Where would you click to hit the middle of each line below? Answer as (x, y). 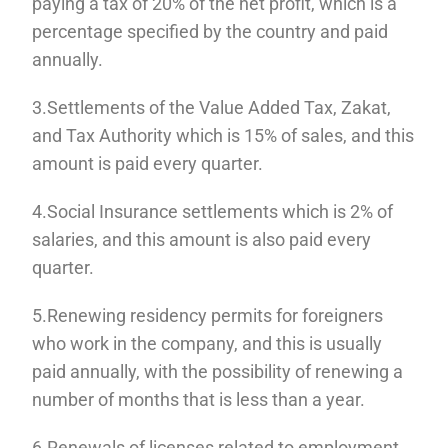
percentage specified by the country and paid (210, 31)
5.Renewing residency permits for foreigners (208, 315)
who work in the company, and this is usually (207, 343)
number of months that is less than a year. (199, 399)
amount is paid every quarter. (148, 163)
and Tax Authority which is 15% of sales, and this (223, 135)
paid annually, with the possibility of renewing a (218, 371)
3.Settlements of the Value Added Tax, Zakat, (212, 107)
